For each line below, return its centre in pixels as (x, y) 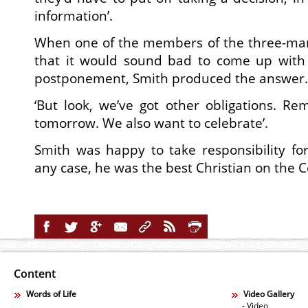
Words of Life (51, 294)
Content (35, 274)
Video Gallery (269, 294)
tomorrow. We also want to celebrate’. (151, 123)
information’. (74, 16)
